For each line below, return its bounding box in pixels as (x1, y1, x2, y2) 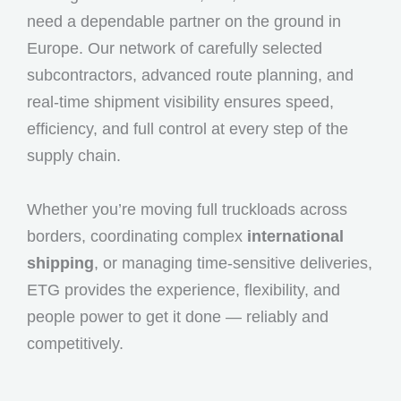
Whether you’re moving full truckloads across (27, 200, 347, 218)
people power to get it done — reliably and (27, 308, 328, 326)
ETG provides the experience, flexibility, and (27, 281, 340, 299)
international (247, 227, 344, 245)
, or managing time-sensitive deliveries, (94, 254, 372, 272)
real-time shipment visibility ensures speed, (27, 93, 334, 111)
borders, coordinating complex (27, 227, 247, 245)
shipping (27, 254, 94, 272)
